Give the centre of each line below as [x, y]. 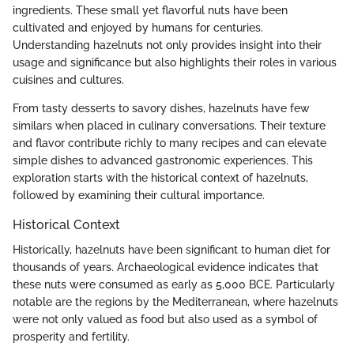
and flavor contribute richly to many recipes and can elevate [169, 143]
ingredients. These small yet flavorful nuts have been [150, 10]
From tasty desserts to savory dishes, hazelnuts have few [161, 108]
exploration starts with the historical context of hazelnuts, [160, 177]
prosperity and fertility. [71, 336]
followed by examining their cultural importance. [139, 195]
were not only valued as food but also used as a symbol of [165, 319]
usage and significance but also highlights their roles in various [175, 62]
